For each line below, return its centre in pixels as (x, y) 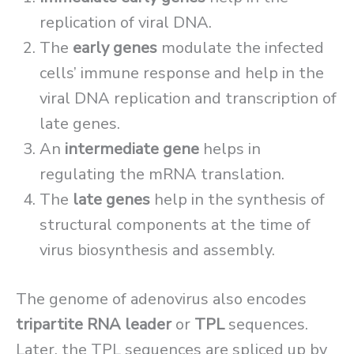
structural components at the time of (175, 225)
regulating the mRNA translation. (162, 175)
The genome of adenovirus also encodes (161, 299)
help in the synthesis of (237, 200)
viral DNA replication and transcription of (188, 99)
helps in (230, 149)
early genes (115, 48)
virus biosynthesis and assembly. (157, 250)
